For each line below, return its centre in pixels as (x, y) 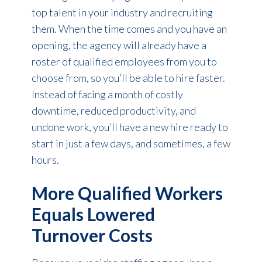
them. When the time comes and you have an (129, 29)
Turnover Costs (92, 235)
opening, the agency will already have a (119, 45)
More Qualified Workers (127, 193)
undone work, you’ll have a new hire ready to (130, 127)
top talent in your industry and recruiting (122, 13)
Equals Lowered (93, 214)
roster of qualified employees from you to (124, 62)
